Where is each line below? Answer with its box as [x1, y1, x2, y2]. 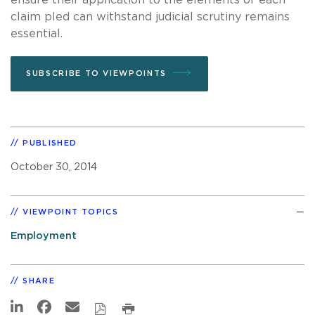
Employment [11, 230, 77, 241]
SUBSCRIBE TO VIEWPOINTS [26, 69, 167, 77]
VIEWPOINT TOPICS [22, 207, 119, 216]
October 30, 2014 [11, 161, 97, 172]
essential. [11, 27, 63, 39]
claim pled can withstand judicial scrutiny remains [11, 11, 290, 22]
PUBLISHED [22, 139, 77, 147]
